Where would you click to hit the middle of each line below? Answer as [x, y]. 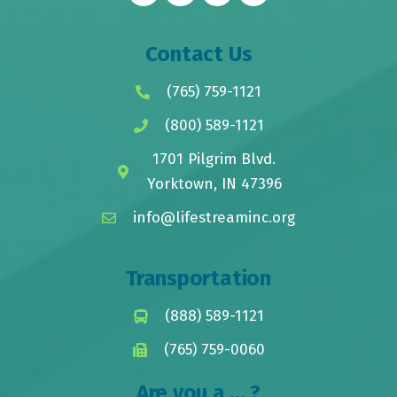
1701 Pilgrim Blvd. [214, 159]
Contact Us [198, 54]
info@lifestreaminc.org [214, 217]
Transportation [198, 278]
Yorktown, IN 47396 [214, 183]
